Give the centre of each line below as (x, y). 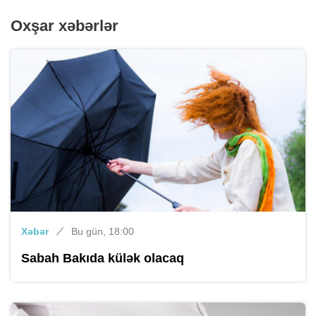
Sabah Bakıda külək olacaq (103, 259)
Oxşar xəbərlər (65, 26)
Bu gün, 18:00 (103, 232)
